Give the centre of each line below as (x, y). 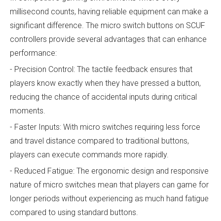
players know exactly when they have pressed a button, (105, 83)
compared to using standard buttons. (74, 212)
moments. (28, 110)
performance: (33, 53)
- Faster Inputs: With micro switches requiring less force (105, 127)
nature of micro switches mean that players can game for (109, 184)
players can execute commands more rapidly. (89, 154)
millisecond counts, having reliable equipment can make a (109, 11)
